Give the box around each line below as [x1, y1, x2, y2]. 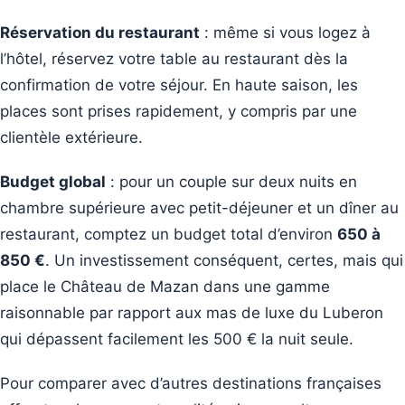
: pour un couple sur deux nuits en [106, 172, 357, 191]
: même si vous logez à [200, 23, 371, 42]
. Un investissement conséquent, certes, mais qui [45, 250, 403, 269]
